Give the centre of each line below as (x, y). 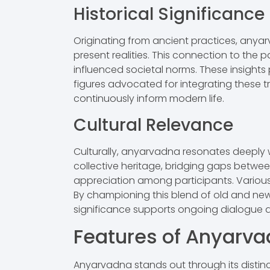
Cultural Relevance (153, 125)
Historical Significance (169, 14)
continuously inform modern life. (149, 99)
